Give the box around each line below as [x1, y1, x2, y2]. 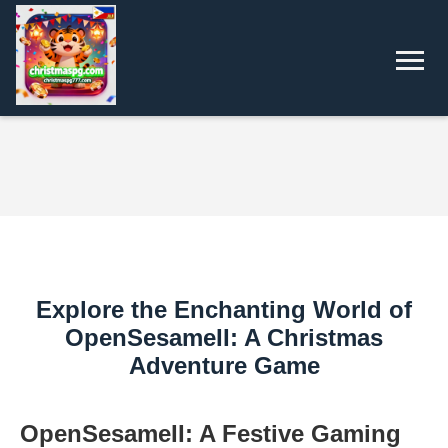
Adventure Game [128, 352, 320, 379]
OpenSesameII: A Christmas [65, 324, 383, 351]
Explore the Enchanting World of [36, 296, 412, 323]
